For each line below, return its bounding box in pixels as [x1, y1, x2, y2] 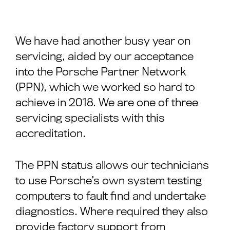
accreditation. [15, 127, 86, 140]
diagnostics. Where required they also [15, 205, 208, 218]
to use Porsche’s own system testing [15, 174, 202, 187]
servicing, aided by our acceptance [15, 50, 194, 63]
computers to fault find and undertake [15, 189, 206, 202]
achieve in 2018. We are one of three [15, 96, 198, 109]
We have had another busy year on [15, 34, 190, 47]
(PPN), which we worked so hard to [15, 81, 195, 93]
